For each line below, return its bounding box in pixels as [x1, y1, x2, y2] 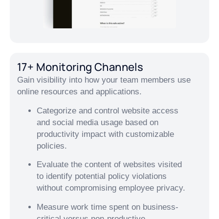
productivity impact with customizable [37, 129, 174, 139]
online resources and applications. [17, 87, 142, 97]
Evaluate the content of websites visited [37, 160, 182, 170]
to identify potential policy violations [37, 172, 167, 181]
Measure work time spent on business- [37, 202, 178, 212]
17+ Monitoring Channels [17, 60, 144, 75]
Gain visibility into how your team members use [17, 75, 191, 85]
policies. [37, 141, 67, 151]
